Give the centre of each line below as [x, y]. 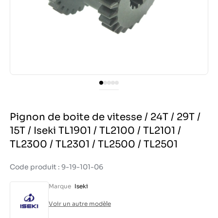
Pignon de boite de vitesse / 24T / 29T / [105, 117]
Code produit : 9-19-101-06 [56, 167]
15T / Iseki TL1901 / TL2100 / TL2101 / [95, 131]
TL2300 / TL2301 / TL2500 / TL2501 [94, 144]
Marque [60, 186]
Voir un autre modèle [80, 204]
